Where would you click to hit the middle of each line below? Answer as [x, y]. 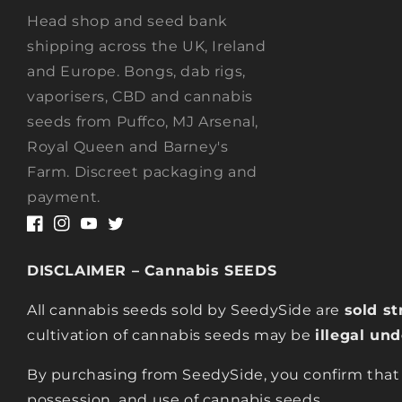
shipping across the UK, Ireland [147, 46]
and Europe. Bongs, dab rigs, [136, 71]
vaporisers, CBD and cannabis [140, 96]
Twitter [131, 233]
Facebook [59, 233]
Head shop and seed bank [127, 21]
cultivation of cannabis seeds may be [171, 335]
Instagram [88, 233]
